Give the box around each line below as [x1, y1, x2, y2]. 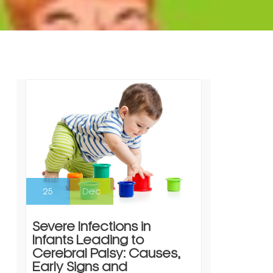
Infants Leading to [32, 233, 144, 247]
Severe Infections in [32, 219, 151, 233]
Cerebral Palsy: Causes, [32, 246, 180, 260]
